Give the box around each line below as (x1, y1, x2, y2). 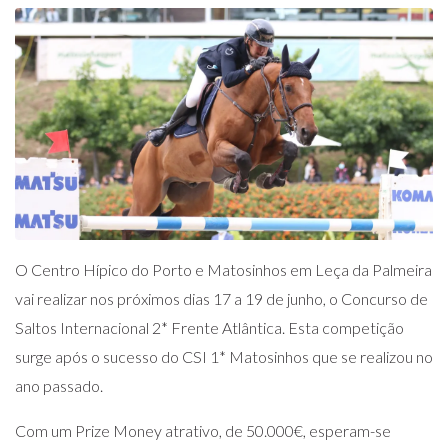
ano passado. (15, 376, 103, 396)
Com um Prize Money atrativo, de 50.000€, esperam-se (15, 421, 391, 441)
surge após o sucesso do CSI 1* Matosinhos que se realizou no (15, 347, 433, 367)
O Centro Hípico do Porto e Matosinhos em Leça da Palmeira (15, 260, 432, 280)
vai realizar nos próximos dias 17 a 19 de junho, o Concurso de (15, 289, 428, 309)
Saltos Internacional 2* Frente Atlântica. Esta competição (15, 318, 404, 338)
